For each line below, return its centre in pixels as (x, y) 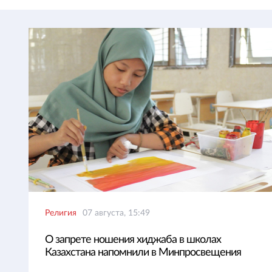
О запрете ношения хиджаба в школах (133, 240)
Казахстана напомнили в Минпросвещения (143, 253)
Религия (61, 213)
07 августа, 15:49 (116, 213)
